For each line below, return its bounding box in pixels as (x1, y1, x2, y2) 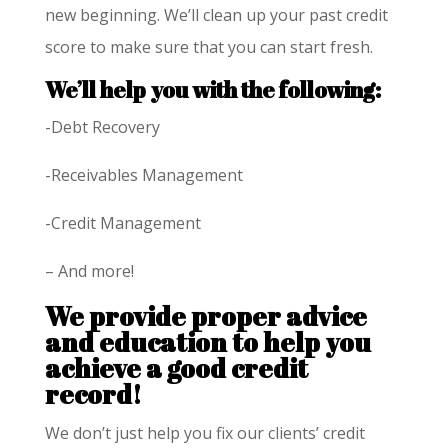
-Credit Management (44, 211, 201, 234)
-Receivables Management (44, 163, 243, 186)
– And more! (44, 259, 134, 282)
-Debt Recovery (44, 115, 160, 138)
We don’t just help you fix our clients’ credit (44, 421, 365, 444)
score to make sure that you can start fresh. (44, 35, 373, 58)
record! (44, 375, 142, 412)
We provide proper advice (44, 297, 367, 334)
